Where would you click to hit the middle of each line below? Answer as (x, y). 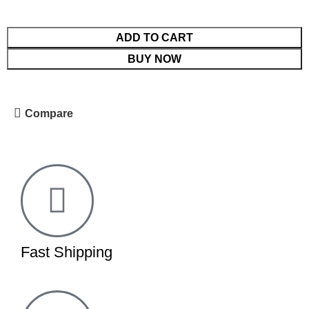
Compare (49, 113)
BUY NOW (154, 59)
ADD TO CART (154, 38)
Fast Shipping (67, 252)
